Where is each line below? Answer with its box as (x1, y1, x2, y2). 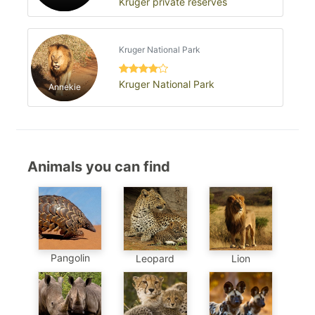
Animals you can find (27, 158, 170, 176)
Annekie (48, 82, 81, 93)
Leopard (136, 252, 175, 264)
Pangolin (50, 252, 90, 264)
